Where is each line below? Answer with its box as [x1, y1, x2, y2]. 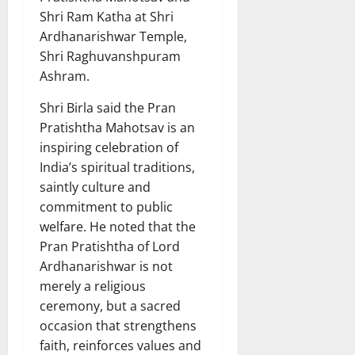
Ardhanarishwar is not [40, 257, 173, 275]
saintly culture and [40, 177, 151, 196]
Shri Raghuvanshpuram [40, 47, 181, 65]
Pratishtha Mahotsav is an [40, 118, 195, 136]
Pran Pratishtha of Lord [40, 237, 180, 255]
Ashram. [40, 67, 90, 85]
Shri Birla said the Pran [40, 98, 176, 116]
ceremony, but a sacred [40, 296, 181, 315]
